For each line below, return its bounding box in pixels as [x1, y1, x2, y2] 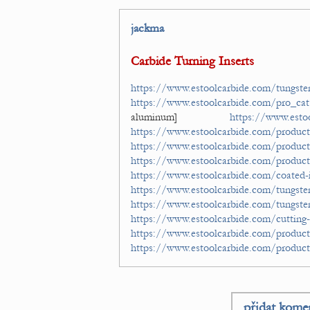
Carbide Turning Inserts [131, 54, 254, 69]
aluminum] [131, 111, 230, 123]
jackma [131, 21, 164, 35]
